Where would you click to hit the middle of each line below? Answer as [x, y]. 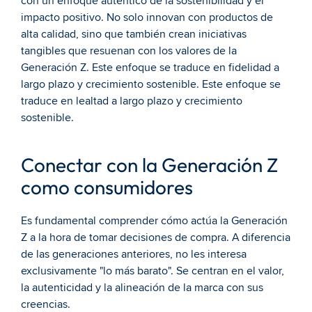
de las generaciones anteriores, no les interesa [134, 254]
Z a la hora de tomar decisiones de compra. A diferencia [156, 237]
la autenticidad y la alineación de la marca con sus [142, 288]
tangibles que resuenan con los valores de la [129, 51]
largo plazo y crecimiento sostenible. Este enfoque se [151, 84]
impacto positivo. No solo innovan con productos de [147, 17]
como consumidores [107, 187]
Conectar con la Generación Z [149, 165]
